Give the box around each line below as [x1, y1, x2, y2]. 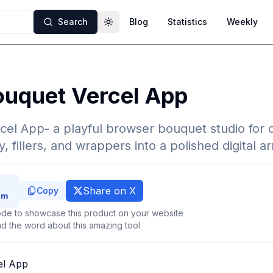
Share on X [83, 185, 136, 197]
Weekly [227, 16, 258, 27]
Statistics [168, 16, 207, 27]
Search [58, 16, 88, 27]
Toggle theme [107, 21, 167, 32]
